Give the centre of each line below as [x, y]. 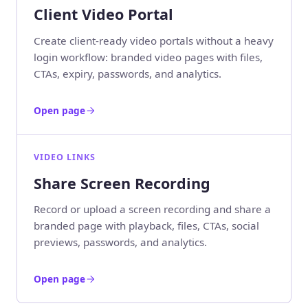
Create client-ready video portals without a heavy [154, 40]
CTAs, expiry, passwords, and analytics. [128, 73]
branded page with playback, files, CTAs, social [146, 226]
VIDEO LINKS [65, 157]
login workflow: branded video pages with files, [148, 57]
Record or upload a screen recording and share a [152, 209]
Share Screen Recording [122, 183]
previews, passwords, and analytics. [120, 242]
